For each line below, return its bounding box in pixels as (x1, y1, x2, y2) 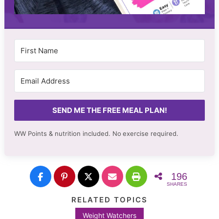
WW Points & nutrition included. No (14, 129, 121, 137)
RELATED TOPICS (71, 195, 148, 204)
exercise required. (122, 129, 178, 137)
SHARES (166, 181, 187, 187)
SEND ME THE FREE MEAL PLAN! (52, 105, 167, 115)
